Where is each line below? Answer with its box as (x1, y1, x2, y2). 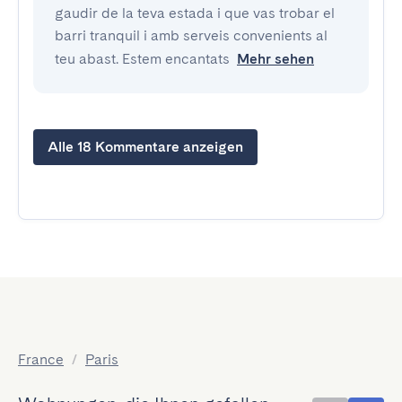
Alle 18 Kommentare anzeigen (48, 138, 243, 155)
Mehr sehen (237, 50, 314, 67)
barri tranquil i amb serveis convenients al (55, 27, 328, 44)
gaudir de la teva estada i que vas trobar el (55, 4, 335, 22)
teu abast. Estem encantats (55, 50, 230, 67)
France (18, 351, 64, 368)
